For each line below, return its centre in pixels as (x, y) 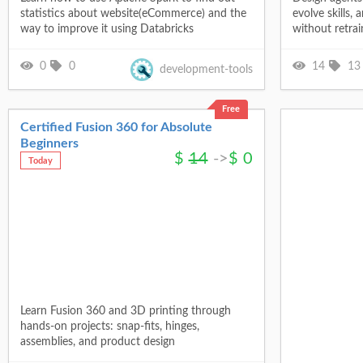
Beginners (49, 143)
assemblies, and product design (97, 342)
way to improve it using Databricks (107, 30)
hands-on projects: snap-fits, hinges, (109, 327)
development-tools (206, 69)
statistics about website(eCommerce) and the (133, 14)
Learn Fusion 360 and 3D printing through (125, 312)
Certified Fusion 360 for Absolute (116, 127)
